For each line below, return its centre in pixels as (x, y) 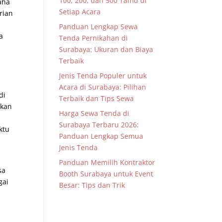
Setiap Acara (80, 12)
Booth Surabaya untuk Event (106, 174)
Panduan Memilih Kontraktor (107, 162)
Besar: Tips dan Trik (92, 185)
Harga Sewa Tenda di (94, 113)
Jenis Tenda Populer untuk (103, 76)
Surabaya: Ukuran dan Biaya (106, 49)
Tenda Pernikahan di (94, 38)
